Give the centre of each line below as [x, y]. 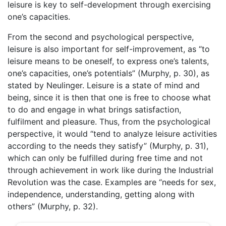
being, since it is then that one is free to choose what [109, 97]
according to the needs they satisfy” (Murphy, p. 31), [108, 146]
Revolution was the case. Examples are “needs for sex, [112, 182]
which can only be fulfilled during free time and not [105, 158]
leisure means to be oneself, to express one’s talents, [108, 61]
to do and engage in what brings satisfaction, [94, 109]
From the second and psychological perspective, [101, 37]
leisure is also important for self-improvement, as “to [109, 49]
